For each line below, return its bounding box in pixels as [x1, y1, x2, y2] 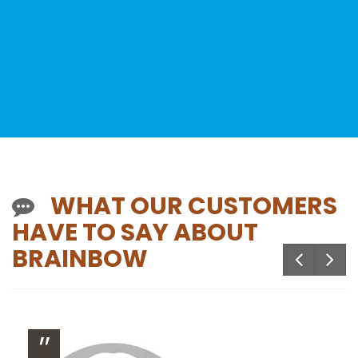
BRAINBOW [12, 242, 148, 276]
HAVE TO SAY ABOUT [12, 216, 258, 250]
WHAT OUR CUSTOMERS [50, 189, 337, 224]
